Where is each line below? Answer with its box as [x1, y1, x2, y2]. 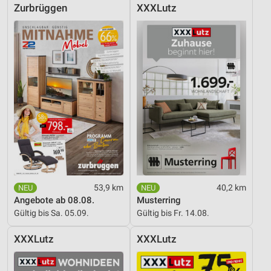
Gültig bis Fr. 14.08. [137, 208, 209, 218]
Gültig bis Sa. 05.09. [14, 208, 89, 218]
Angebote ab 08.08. [14, 195, 94, 206]
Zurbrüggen [14, 2, 67, 15]
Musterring [137, 195, 181, 206]
